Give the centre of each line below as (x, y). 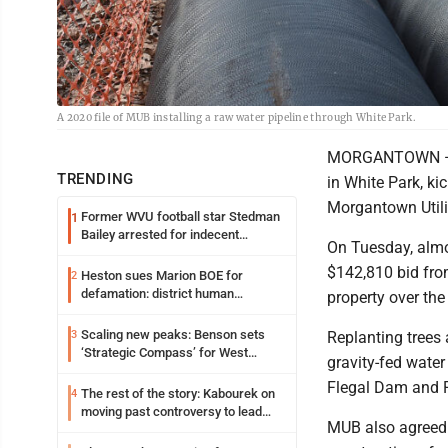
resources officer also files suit (170, 312)
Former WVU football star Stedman (180, 217)
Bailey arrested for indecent (160, 235)
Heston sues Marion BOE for (162, 276)
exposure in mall (128, 253)
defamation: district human (157, 294)
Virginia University (132, 371)
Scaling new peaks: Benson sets (173, 335)
